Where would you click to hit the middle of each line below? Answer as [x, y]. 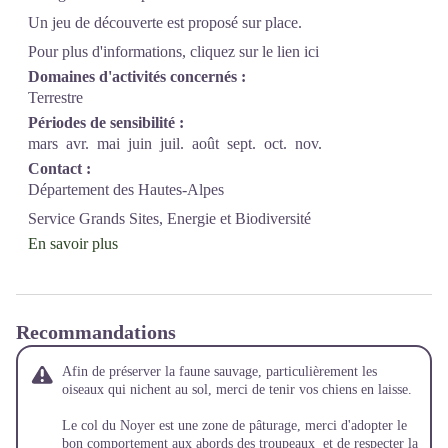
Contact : [59, 168]
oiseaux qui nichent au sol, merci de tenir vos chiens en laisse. [239, 389]
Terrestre [55, 97]
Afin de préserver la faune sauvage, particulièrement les [219, 371]
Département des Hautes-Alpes [126, 189]
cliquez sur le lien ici [254, 51]
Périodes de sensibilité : [106, 122]
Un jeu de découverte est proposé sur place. [165, 22]
